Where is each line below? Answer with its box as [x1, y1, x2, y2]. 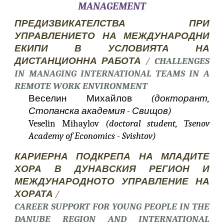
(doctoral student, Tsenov [105, 118, 209, 129]
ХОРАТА [14, 188, 53, 199]
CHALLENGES [154, 55, 209, 66]
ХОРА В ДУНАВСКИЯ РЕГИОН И [14, 163, 209, 174]
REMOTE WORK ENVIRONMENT [14, 80, 148, 91]
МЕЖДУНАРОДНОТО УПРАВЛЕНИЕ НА [14, 176, 209, 187]
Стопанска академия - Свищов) [28, 105, 172, 116]
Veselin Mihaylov [28, 118, 105, 129]
